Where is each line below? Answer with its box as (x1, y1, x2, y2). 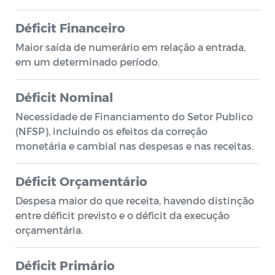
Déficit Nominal (15, 90, 113, 104)
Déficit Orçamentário (15, 174, 147, 188)
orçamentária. (15, 224, 83, 236)
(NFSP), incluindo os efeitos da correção (15, 125, 207, 137)
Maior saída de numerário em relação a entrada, (15, 41, 246, 53)
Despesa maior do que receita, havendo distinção (15, 195, 254, 206)
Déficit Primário (15, 258, 115, 273)
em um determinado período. (15, 56, 160, 68)
